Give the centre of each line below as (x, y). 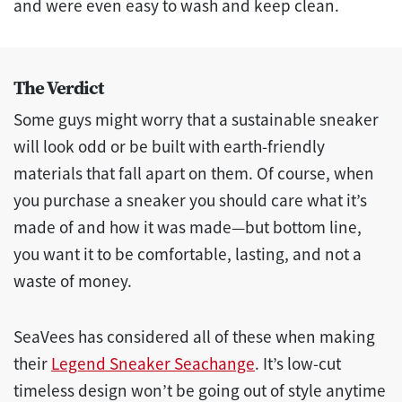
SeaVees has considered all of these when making (194, 337)
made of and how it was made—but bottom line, (188, 227)
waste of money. (73, 281)
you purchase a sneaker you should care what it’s (190, 201)
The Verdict (58, 88)
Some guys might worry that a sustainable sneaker (196, 120)
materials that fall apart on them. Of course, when (194, 174)
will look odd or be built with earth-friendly (169, 147)
